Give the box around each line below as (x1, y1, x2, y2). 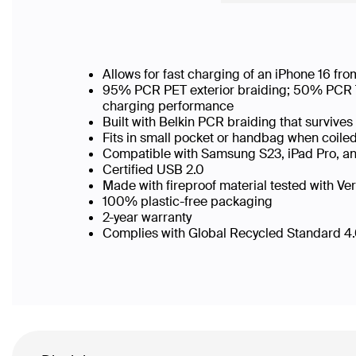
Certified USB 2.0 (103, 161, 214, 178)
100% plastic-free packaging (103, 192, 282, 210)
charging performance (103, 97, 246, 114)
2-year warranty (103, 208, 195, 226)
